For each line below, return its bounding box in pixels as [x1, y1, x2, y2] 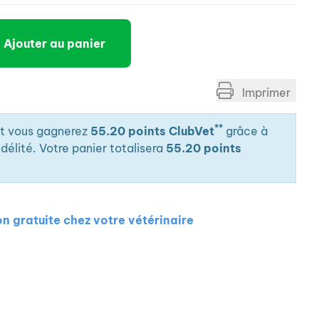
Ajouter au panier [4, 36, 105, 51]
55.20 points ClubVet [90, 124, 214, 138]
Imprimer [239, 85, 291, 100]
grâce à [223, 124, 268, 138]
